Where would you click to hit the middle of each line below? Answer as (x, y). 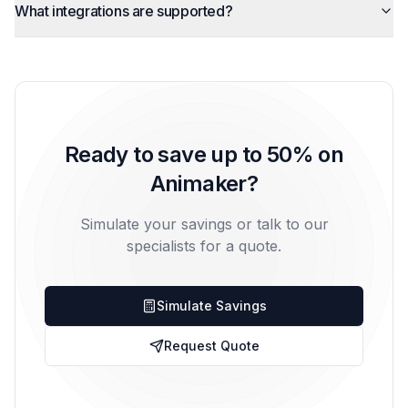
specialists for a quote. (204, 246)
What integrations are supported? (124, 11)
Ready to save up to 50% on (204, 154)
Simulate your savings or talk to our (204, 224)
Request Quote (211, 346)
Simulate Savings (211, 306)
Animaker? (204, 184)
